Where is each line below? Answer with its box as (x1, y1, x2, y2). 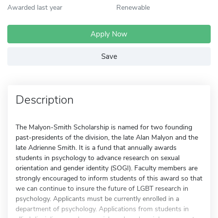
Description (16, 92, 73, 108)
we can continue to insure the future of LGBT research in (16, 184, 188, 193)
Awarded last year (7, 2, 62, 12)
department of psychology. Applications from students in (16, 204, 189, 214)
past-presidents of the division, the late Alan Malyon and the (16, 133, 198, 142)
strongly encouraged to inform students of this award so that (16, 174, 202, 183)
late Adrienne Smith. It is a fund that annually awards (16, 143, 177, 152)
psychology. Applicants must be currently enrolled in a (16, 194, 179, 203)
